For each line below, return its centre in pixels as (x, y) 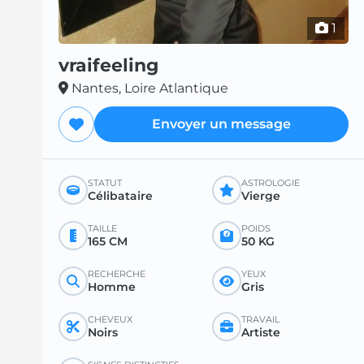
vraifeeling (108, 66)
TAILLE (102, 229)
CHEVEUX (110, 320)
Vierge (260, 196)
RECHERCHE (117, 274)
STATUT (105, 183)
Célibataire (120, 196)
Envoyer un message (222, 124)
